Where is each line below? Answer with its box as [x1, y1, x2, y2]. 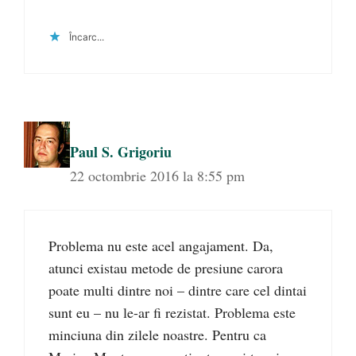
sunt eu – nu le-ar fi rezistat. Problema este [48, 302, 296, 322]
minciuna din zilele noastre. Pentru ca [48, 324, 266, 344]
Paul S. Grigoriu [70, 141, 172, 162]
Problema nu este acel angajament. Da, [48, 235, 273, 255]
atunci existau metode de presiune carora [48, 257, 283, 277]
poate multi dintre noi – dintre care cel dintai [48, 280, 307, 300]
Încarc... [69, 30, 104, 43]
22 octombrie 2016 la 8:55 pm [70, 165, 245, 185]
